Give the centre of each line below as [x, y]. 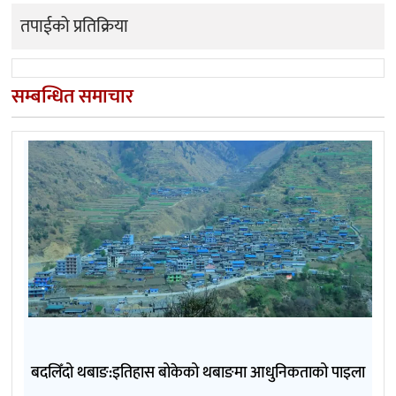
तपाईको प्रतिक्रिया [74, 27]
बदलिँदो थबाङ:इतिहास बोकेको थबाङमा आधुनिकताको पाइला [198, 373]
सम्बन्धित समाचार [72, 97]
